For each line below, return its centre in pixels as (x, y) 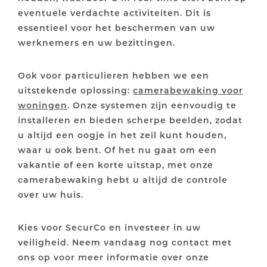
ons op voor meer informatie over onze (114, 257)
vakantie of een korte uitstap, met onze (116, 164)
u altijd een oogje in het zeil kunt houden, (122, 135)
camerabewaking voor (188, 90)
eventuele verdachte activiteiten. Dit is (114, 13)
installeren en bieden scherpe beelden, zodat (130, 120)
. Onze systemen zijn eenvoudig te (152, 105)
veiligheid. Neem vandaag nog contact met (125, 242)
